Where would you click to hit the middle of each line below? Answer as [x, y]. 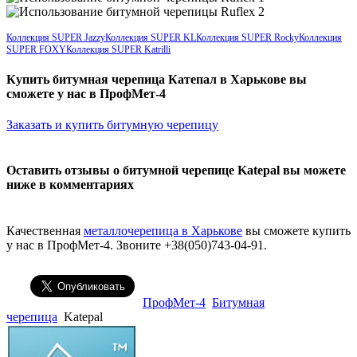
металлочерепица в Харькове [163, 230]
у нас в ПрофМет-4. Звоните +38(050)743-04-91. [137, 245]
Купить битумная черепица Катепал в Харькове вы [157, 79]
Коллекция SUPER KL [151, 37]
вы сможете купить [296, 230]
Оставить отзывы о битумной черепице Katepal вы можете [176, 171]
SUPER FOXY [36, 49]
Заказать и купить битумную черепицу [112, 125]
